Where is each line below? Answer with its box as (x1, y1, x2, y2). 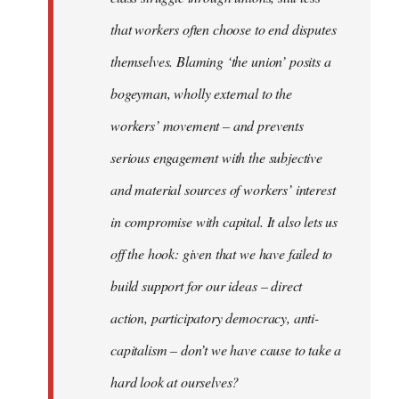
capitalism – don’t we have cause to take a (110, 340, 342, 359)
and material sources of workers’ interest (110, 180, 336, 199)
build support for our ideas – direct (110, 276, 303, 295)
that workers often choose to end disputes (110, 20, 337, 38)
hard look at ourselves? (110, 372, 240, 391)
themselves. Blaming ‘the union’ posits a (110, 52, 331, 70)
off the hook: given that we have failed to (110, 244, 333, 263)
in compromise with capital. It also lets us (110, 212, 338, 231)
